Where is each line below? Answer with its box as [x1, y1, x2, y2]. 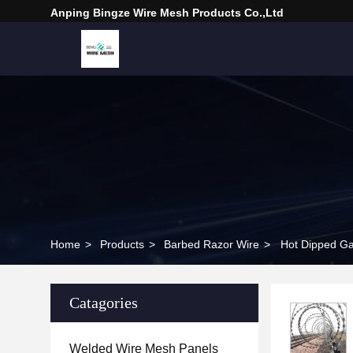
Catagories [69, 294, 138, 311]
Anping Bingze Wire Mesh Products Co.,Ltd [50, 6, 284, 19]
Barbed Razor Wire [164, 238, 259, 251]
